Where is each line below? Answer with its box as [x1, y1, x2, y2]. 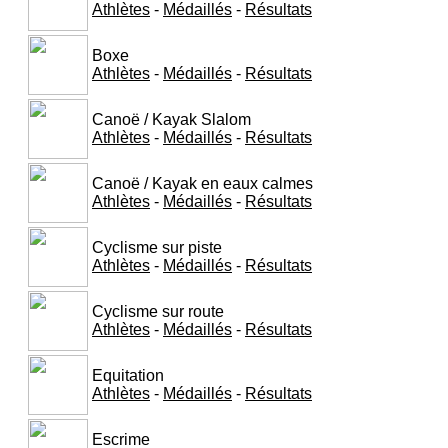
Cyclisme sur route [92, 302, 224, 320]
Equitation [92, 366, 164, 384]
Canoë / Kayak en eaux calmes [92, 174, 313, 192]
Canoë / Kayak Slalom [92, 110, 251, 128]
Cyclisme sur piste [92, 238, 222, 256]
